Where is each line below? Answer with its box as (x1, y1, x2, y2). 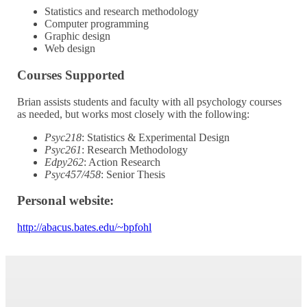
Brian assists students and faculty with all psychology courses (17, 95, 282, 108)
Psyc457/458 (45, 168, 101, 180)
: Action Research (84, 156, 161, 168)
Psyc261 (45, 143, 82, 156)
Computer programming (45, 18, 149, 30)
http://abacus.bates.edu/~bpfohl (17, 221, 152, 234)
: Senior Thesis (101, 168, 166, 180)
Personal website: (17, 193, 114, 208)
